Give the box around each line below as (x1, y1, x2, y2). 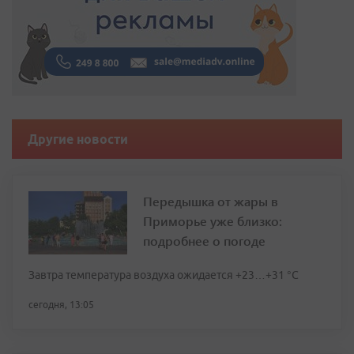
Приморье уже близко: (143, 213, 282, 230)
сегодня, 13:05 (28, 299, 94, 311)
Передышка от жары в (143, 193, 278, 210)
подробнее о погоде (143, 232, 265, 250)
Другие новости (28, 132, 128, 147)
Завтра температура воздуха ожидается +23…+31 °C (28, 269, 299, 282)
